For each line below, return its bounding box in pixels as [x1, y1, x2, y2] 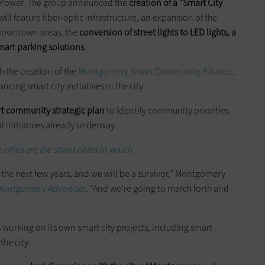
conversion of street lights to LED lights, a [79, 26, 236, 39]
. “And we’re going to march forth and [86, 182, 229, 195]
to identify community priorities [105, 104, 229, 117]
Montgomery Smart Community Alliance [78, 65, 233, 78]
